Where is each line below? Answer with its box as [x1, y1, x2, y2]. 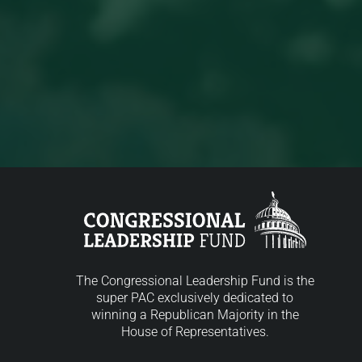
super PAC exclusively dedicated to [96, 290, 293, 306]
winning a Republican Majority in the [90, 307, 299, 323]
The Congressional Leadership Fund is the [75, 273, 314, 289]
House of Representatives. [120, 324, 269, 340]
